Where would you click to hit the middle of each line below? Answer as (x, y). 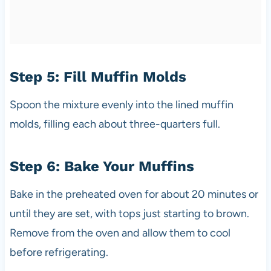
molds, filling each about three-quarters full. (115, 124)
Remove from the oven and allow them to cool (120, 233)
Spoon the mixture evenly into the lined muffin (121, 104)
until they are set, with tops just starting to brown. (129, 213)
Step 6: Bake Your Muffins (102, 166)
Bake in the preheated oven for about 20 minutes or (134, 194)
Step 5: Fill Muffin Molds (98, 77)
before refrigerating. (59, 252)
